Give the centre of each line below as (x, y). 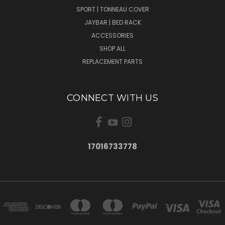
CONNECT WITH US (113, 98)
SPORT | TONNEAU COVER (113, 10)
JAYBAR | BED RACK (113, 23)
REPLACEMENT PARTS (113, 62)
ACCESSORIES (113, 36)
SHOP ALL (113, 49)
